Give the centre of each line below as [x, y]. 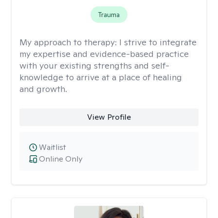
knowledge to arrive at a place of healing [101, 77]
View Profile [109, 117]
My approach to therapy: [69, 42]
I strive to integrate [158, 42]
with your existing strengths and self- [94, 65]
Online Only [61, 159]
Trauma [109, 15]
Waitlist [53, 147]
